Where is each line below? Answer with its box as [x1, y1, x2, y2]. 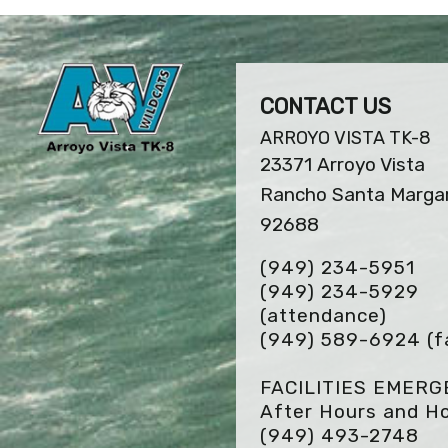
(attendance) [260, 304, 387, 327]
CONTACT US [260, 93, 391, 120]
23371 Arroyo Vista [260, 153, 425, 176]
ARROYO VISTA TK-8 [260, 127, 431, 149]
